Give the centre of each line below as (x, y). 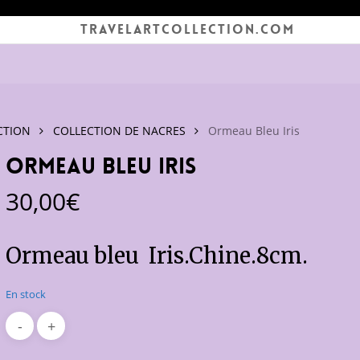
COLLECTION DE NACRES (119, 130)
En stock (26, 294)
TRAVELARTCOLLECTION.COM (188, 29)
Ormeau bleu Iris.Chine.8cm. (157, 256)
